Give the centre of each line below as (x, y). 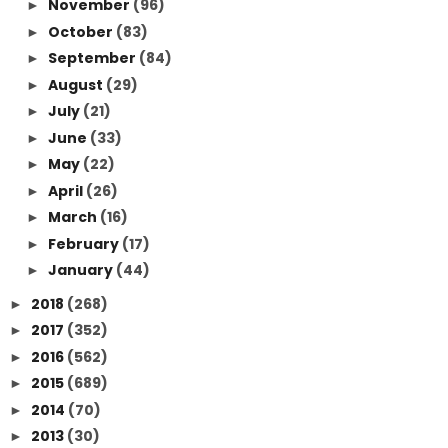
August (76, 84)
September (93, 58)
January (81, 270)
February (84, 243)
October (81, 31)
